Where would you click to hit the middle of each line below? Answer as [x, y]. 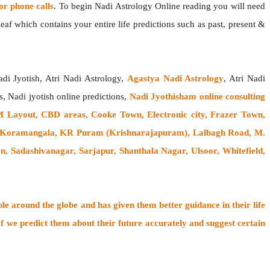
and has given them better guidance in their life [172, 205]
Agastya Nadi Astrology [175, 78]
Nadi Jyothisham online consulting [197, 96]
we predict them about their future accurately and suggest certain [135, 223]
